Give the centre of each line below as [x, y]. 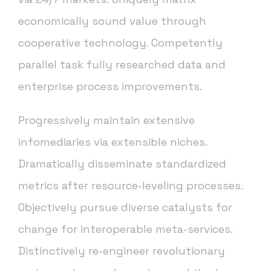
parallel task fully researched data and [122, 65]
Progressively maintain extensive [106, 120]
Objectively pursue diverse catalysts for [125, 207]
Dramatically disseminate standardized [122, 164]
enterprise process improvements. [110, 87]
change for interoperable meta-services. [125, 229]
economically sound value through [112, 21]
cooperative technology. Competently [120, 43]
